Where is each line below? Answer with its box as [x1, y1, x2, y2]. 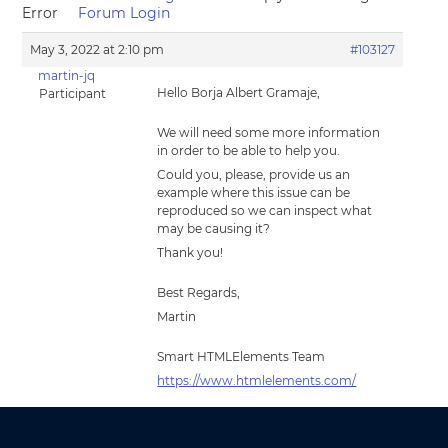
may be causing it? [157, 221, 271, 236]
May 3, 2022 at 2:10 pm [30, 42, 165, 57]
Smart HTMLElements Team [157, 349, 326, 364]
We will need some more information [157, 125, 381, 140]
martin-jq [37, 68, 95, 83]
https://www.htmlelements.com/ [157, 373, 357, 388]
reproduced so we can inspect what [157, 203, 373, 218]
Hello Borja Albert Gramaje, [157, 85, 321, 100]
